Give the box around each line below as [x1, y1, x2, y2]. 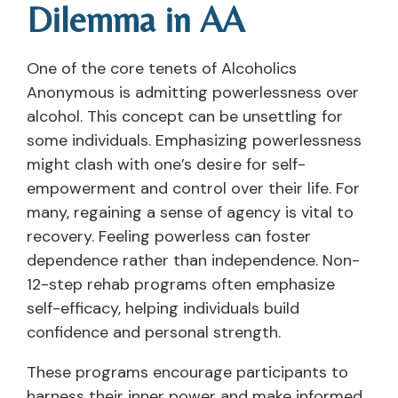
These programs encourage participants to [27, 361, 348, 383]
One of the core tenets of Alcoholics [27, 57, 297, 79]
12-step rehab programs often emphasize [27, 273, 335, 295]
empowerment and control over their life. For [27, 177, 360, 199]
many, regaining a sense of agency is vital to [27, 201, 354, 223]
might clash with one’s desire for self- [27, 153, 306, 175]
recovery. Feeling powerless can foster [27, 225, 311, 247]
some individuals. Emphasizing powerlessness [27, 129, 362, 151]
